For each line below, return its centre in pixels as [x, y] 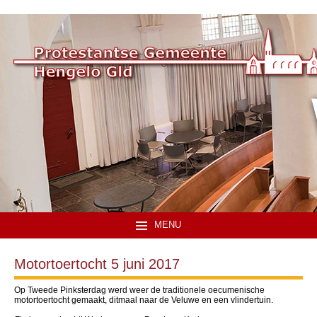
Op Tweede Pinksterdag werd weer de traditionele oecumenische [139, 290]
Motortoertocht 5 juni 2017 [97, 264]
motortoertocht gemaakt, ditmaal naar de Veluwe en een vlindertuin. [144, 300]
